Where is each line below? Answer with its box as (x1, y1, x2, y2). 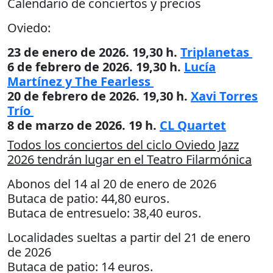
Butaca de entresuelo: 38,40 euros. (7, 204, 201, 221)
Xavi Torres (191, 87, 258, 104)
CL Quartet (160, 116, 226, 133)
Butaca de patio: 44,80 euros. (7, 190, 169, 207)
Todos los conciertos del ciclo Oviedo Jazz (7, 136, 239, 153)
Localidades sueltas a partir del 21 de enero (7, 229, 250, 246)
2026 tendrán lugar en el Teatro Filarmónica (7, 151, 252, 168)
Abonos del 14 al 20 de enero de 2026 (7, 175, 216, 192)
